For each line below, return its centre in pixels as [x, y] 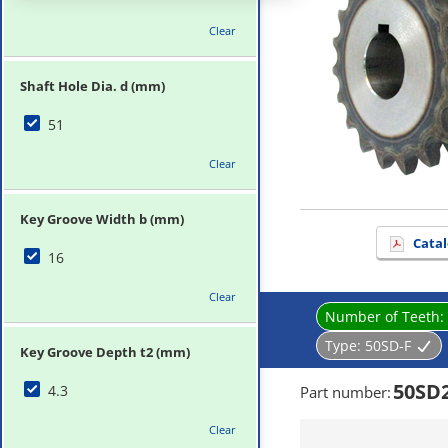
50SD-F [388, 345]
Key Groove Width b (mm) [102, 219]
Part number [343, 392]
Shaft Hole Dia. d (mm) [92, 86]
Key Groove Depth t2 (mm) [105, 352]
